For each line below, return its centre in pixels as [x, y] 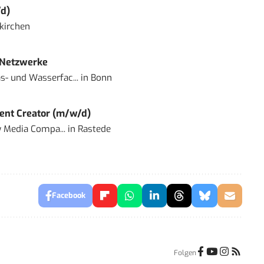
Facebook [68, 195]
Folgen [185, 253]
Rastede [94, 129]
